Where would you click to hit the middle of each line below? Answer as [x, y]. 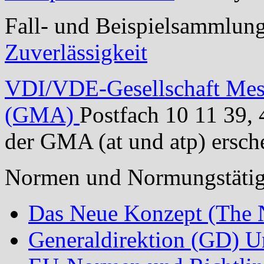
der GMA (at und [87, 141]
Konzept [163, 213]
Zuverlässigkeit [76, 52]
